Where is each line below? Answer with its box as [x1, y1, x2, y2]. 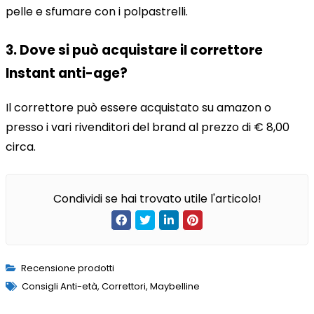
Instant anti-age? [6, 64, 128, 83]
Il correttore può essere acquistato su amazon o [6, 99, 271, 116]
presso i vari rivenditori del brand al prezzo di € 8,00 [6, 118, 289, 135]
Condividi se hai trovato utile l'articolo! [53, 190, 261, 207]
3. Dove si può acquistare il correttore [6, 41, 263, 60]
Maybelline [149, 279, 200, 293]
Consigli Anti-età [21, 279, 97, 293]
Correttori [101, 279, 146, 293]
